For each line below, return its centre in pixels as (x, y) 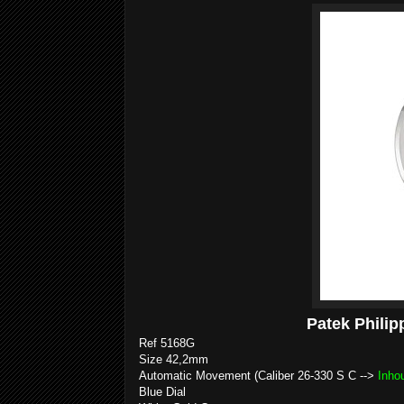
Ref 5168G (167, 343)
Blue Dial (162, 392)
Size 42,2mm (175, 359)
